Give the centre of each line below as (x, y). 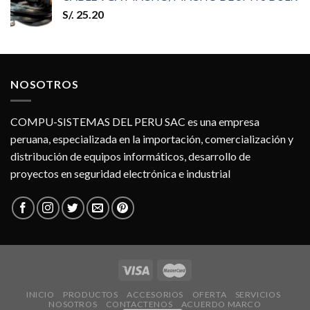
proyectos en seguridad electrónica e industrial (120, 174)
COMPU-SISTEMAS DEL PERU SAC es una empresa (135, 122)
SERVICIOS (258, 294)
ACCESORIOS (155, 294)
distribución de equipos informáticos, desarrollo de (130, 156)
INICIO (40, 294)
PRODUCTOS (91, 294)
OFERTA (209, 294)
